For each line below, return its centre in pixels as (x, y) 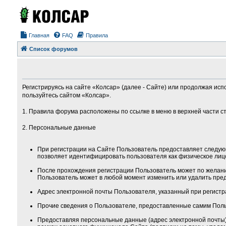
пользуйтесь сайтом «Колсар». (66, 95)
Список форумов (53, 49)
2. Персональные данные (59, 128)
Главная (39, 35)
